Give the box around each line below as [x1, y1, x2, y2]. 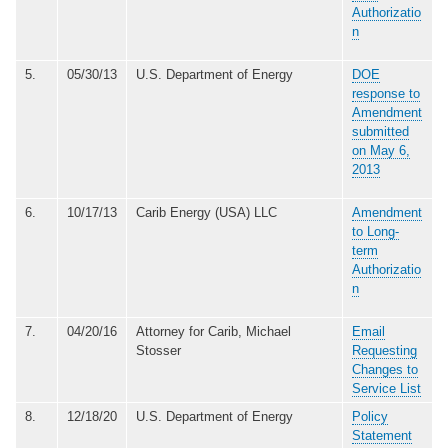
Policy [352, 408, 388, 424]
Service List [352, 380, 421, 396]
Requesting [352, 342, 417, 358]
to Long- [352, 223, 399, 239]
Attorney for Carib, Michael [136, 323, 291, 339]
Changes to [352, 361, 418, 377]
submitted [352, 123, 409, 139]
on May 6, [352, 142, 410, 158]
